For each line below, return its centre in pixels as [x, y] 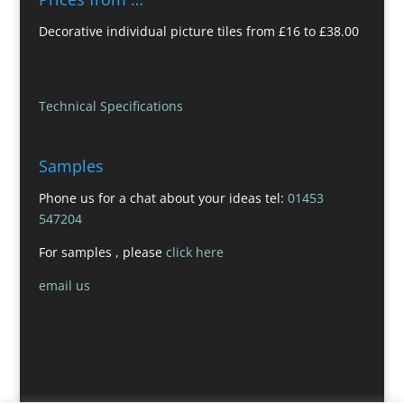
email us [64, 286]
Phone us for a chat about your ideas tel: [163, 198]
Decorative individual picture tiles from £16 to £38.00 [198, 31]
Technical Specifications [110, 106]
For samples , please [102, 252]
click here [194, 252]
